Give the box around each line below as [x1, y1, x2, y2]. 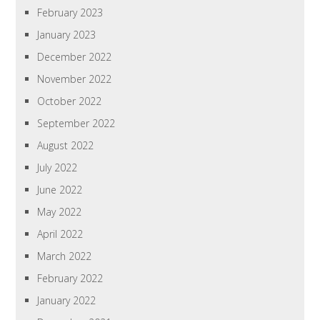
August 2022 [37, 139, 94, 153]
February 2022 [37, 271, 104, 286]
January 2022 [37, 294, 96, 308]
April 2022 [37, 227, 84, 241]
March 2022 [37, 249, 92, 264]
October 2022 [37, 94, 102, 109]
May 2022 [37, 205, 82, 219]
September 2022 [37, 116, 116, 131]
